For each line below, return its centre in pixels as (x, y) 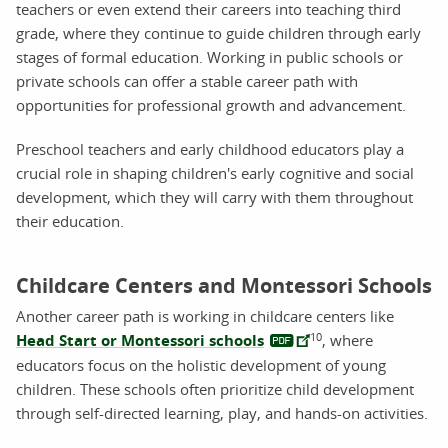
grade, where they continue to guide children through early (218, 32)
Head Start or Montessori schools (140, 340)
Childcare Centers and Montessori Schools (224, 285)
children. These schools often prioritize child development (215, 388)
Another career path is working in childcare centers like (205, 315)
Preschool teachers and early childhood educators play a (210, 148)
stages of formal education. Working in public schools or (209, 56)
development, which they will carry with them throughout (214, 196)
